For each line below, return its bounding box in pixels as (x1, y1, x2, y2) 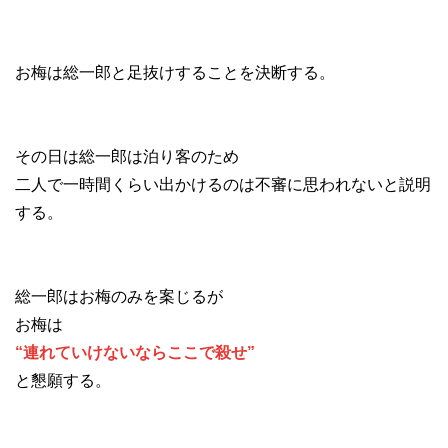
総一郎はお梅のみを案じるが (15, 288, 223, 306)
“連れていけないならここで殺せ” (15, 344, 255, 362)
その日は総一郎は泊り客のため (15, 148, 239, 166)
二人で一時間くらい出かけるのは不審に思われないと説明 (15, 176, 431, 194)
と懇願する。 (15, 372, 111, 390)
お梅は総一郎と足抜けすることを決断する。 (15, 64, 335, 82)
